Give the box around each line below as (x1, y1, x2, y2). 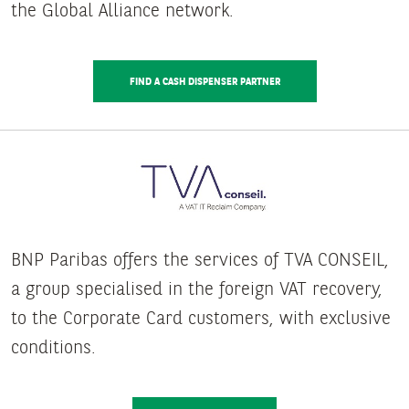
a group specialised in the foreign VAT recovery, (11, 276, 383, 300)
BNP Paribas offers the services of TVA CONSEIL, (11, 246, 389, 271)
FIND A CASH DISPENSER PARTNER (129, 74, 280, 89)
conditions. (11, 334, 96, 359)
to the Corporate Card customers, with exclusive (11, 305, 391, 330)
